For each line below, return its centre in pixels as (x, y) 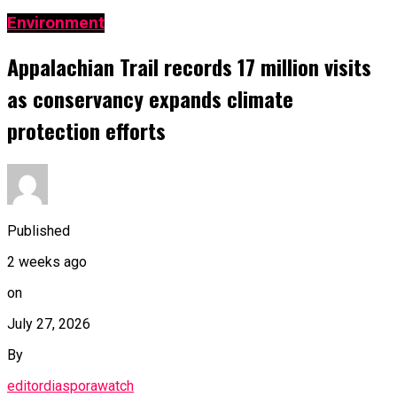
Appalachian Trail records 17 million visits (189, 66)
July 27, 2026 (49, 323)
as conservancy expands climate (150, 98)
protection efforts (86, 130)
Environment (56, 23)
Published (39, 230)
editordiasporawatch (70, 385)
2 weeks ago (47, 261)
